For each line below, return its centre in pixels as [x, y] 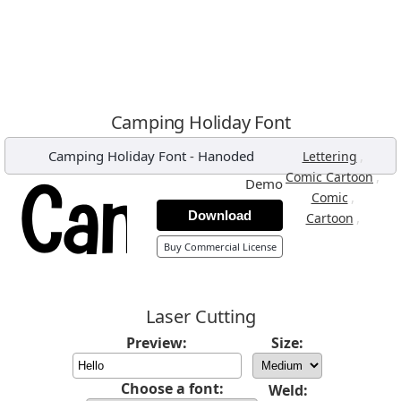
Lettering [329, 156]
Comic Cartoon [329, 177]
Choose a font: [172, 388]
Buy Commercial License [220, 247]
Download [220, 215]
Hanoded [226, 156]
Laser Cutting [200, 316]
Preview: [157, 343]
